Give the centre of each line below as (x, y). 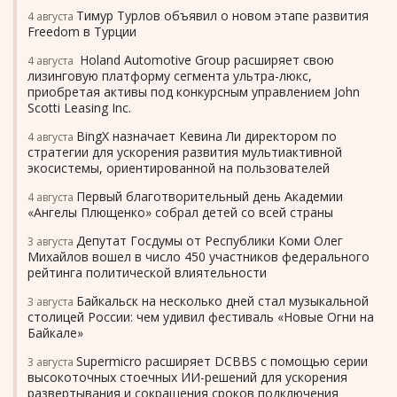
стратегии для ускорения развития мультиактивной (185, 152)
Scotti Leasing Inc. (79, 108)
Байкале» (55, 333)
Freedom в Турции (82, 31)
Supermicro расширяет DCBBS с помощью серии (222, 361)
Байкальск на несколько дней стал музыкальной (222, 301)
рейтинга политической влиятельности (147, 272)
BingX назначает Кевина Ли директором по (206, 136)
